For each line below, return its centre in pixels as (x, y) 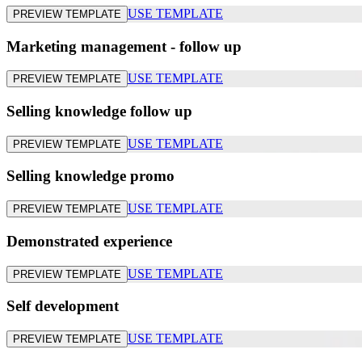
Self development (63, 306)
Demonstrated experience (89, 241)
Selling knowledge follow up (99, 112)
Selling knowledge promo (90, 176)
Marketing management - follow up (124, 46)
